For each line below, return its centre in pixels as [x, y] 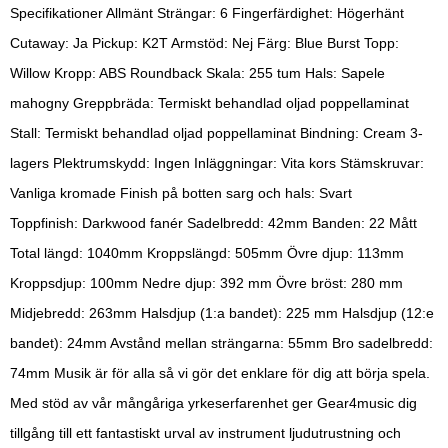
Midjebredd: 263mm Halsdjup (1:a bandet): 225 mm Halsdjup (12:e [222, 313]
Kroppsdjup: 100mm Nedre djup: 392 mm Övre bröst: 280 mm [206, 283]
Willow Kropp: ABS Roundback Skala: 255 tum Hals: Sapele [197, 73]
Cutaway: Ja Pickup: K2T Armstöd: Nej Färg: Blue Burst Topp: [204, 43]
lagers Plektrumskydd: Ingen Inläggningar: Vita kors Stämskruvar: [217, 163]
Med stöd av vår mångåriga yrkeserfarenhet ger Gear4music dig [213, 403]
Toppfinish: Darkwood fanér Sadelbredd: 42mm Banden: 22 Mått [213, 223]
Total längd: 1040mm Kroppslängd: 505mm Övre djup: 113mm [207, 253]
